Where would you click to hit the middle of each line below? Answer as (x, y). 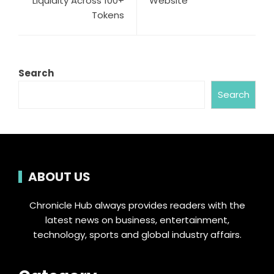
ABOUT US (59, 177)
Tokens (108, 15)
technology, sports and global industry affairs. (137, 235)
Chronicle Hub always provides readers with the (137, 206)
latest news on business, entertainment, (137, 220)
